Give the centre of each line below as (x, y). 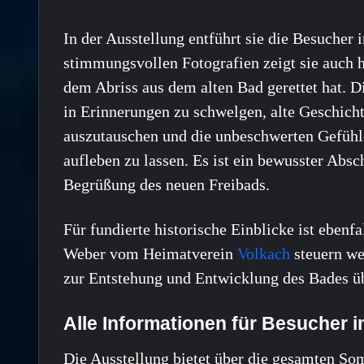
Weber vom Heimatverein (150, 254)
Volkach (266, 254)
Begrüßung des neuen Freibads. (167, 185)
